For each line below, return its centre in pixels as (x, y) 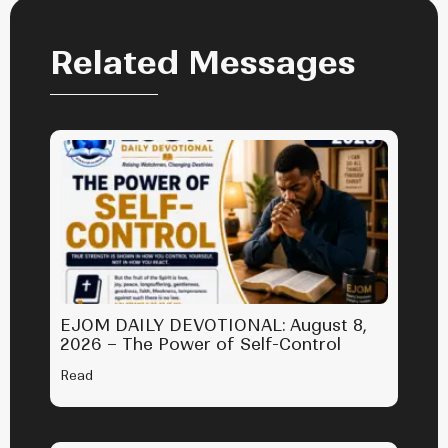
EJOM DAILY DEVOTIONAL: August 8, (213, 325)
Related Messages (203, 63)
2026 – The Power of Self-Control (200, 344)
